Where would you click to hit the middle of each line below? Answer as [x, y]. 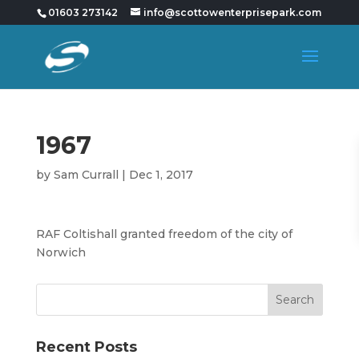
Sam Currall [86, 175]
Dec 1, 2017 [161, 175]
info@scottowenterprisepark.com [233, 12]
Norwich [61, 252]
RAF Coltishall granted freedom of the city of [164, 234]
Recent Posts [86, 347]
